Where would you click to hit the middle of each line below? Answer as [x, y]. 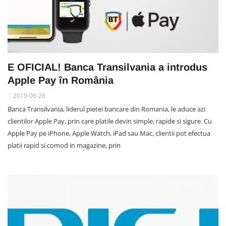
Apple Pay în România [61, 80]
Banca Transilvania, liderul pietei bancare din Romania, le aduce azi [106, 109]
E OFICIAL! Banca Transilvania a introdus [107, 67]
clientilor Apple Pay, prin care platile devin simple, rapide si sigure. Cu [110, 121]
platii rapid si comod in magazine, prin [64, 146]
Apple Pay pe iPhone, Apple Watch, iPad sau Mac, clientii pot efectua [109, 133]
